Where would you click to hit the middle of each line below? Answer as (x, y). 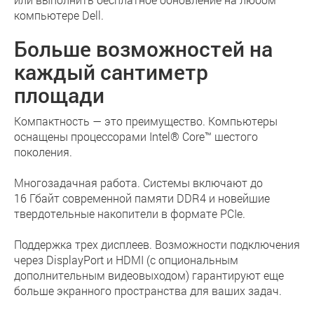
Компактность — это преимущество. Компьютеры (146, 121)
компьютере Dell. (59, 15)
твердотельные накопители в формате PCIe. (131, 213)
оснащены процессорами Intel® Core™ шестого (136, 136)
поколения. (46, 152)
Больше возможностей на (143, 49)
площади (59, 95)
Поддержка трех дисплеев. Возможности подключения (157, 244)
